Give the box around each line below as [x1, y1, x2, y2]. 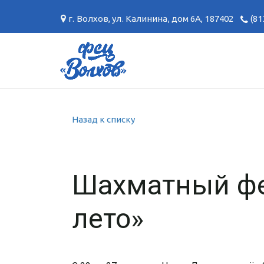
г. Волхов [68, 14, 109, 24]
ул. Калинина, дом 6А [112, 14, 202, 24]
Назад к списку [72, 114, 135, 124]
